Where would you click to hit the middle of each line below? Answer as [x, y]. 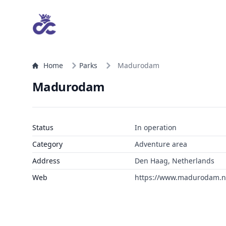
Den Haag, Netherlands [174, 161]
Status [43, 127]
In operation [155, 127]
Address [46, 161]
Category [47, 144]
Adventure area [161, 144]
